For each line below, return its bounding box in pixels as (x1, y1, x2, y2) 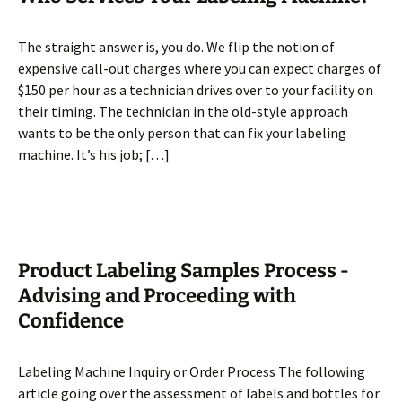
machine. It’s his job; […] (18, 145, 170, 163)
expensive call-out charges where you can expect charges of (18, 59, 381, 77)
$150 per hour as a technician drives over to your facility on (18, 81, 373, 99)
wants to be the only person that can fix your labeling (18, 124, 346, 142)
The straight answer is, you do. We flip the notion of (18, 38, 335, 56)
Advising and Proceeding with (18, 284, 296, 308)
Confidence (18, 309, 124, 333)
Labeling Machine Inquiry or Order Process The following (18, 363, 365, 380)
